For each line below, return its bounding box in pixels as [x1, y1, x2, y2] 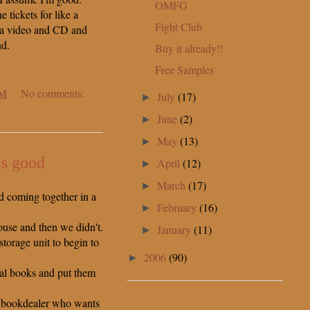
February [157, 199, 200, 215]
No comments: [21, 86, 84, 101]
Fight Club [154, 19, 202, 34]
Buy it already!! [154, 40, 224, 55]
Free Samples [154, 62, 214, 77]
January [157, 221, 194, 237]
